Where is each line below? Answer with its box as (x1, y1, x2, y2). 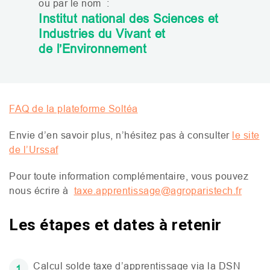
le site (232, 130, 260, 140)
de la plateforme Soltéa (29, 103, 138, 114)
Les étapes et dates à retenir (9, 216, 222, 234)
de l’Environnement (39, 42, 146, 55)
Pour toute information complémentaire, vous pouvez (9, 171, 248, 181)
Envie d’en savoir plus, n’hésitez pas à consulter (9, 130, 232, 140)
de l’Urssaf (9, 144, 58, 155)
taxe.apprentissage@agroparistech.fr (74, 185, 242, 196)
